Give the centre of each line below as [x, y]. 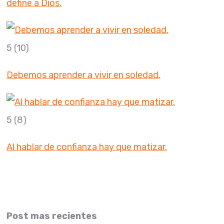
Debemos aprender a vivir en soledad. [83, 75]
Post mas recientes [52, 216]
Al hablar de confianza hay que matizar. [87, 147]
